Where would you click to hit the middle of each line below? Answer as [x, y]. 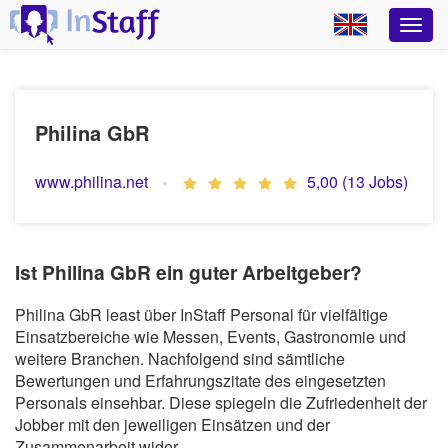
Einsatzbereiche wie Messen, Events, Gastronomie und [210, 336]
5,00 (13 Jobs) [357, 181]
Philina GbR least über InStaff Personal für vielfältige [201, 314]
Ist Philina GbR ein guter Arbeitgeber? [188, 272]
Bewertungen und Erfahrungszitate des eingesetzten [200, 380]
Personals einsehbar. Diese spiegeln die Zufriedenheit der [221, 402]
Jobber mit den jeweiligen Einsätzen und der [172, 424]
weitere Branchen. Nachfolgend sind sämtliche [180, 358]
